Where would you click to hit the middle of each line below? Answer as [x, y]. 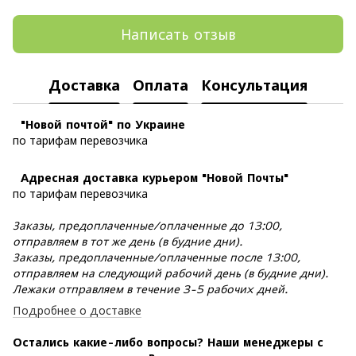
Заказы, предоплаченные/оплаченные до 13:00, [147, 225]
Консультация [254, 85]
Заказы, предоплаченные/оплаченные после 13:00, [157, 257]
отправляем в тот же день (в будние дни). [128, 241]
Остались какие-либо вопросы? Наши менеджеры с [168, 342]
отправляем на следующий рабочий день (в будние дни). [170, 273]
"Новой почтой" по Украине [99, 124]
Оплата [161, 85]
